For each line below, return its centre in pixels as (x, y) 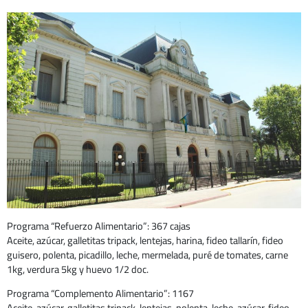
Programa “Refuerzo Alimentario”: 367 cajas (99, 225)
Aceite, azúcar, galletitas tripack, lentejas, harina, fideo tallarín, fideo (145, 240)
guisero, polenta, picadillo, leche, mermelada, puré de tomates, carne (147, 254)
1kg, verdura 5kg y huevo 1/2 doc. (78, 269)
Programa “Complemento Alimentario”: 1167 (100, 294)
